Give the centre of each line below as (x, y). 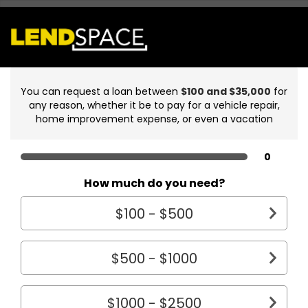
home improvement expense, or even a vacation (154, 119)
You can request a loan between (101, 91)
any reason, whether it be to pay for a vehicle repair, (154, 105)
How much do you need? (154, 183)
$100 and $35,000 (226, 91)
